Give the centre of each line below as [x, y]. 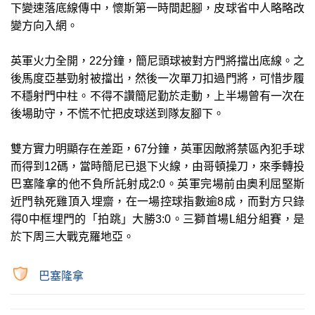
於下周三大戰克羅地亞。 [72, 236]
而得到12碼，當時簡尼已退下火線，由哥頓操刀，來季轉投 [157, 166]
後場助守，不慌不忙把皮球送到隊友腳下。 [117, 113]
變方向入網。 [44, 25]
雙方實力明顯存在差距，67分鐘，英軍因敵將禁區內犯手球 [157, 148]
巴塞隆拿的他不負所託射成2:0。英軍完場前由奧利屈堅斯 [157, 184]
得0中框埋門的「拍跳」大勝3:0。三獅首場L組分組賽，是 [157, 219]
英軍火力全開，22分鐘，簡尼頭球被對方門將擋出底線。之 [157, 60]
